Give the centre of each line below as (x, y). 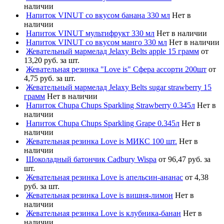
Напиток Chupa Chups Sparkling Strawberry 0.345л (110, 105)
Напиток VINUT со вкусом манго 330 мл (96, 42)
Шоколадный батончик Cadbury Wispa (91, 159)
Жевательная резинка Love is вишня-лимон (99, 195)
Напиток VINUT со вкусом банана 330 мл (98, 15)
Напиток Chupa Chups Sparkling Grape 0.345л (103, 123)
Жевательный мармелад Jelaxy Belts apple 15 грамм (112, 51)
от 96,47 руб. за (184, 159)
